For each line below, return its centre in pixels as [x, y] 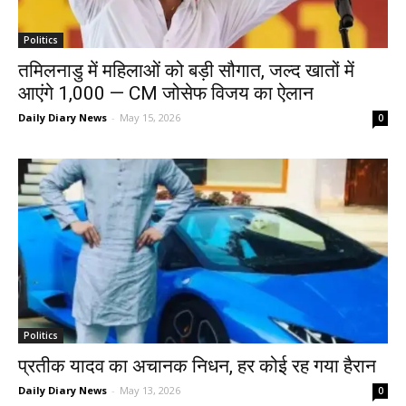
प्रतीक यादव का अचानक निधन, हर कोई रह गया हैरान [197, 366]
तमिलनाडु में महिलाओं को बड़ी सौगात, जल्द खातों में [186, 71]
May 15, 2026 [150, 117]
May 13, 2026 [150, 390]
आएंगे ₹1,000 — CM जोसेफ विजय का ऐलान [166, 93]
